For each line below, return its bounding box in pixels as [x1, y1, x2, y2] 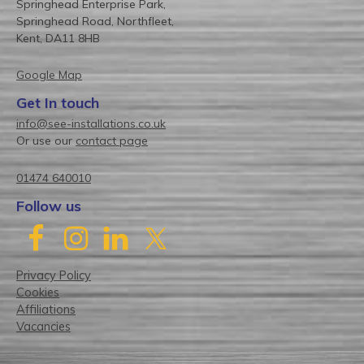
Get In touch [16, 93, 99, 113]
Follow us [16, 196, 81, 215]
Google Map [16, 67, 82, 83]
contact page [76, 133, 148, 149]
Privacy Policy [16, 266, 91, 283]
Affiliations [16, 301, 76, 317]
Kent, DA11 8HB [16, 30, 100, 45]
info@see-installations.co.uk [16, 116, 166, 132]
